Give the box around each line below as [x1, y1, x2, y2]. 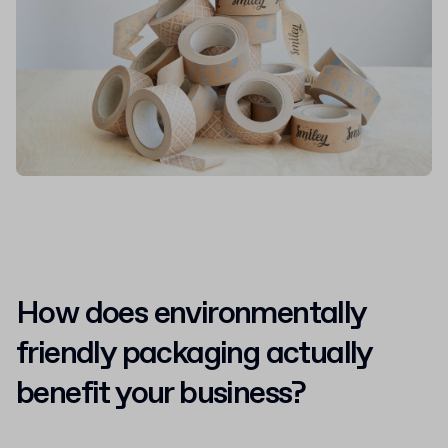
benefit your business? [16, 372, 306, 415]
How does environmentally [16, 292, 366, 335]
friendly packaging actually [16, 332, 372, 375]
